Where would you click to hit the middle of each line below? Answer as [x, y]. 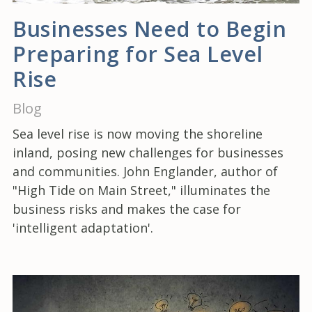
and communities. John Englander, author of [145, 171]
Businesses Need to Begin [149, 29]
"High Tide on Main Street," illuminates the [141, 190]
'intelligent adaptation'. [83, 228]
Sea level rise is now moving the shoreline [138, 134]
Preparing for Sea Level [138, 54]
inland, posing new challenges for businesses [148, 153]
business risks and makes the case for [127, 209]
